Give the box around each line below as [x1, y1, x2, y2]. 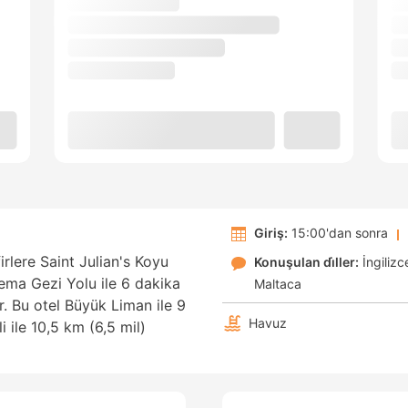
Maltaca [254, 276, 301, 292]
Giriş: [254, 225, 288, 241]
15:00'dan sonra [288, 225, 388, 241]
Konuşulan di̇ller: [254, 254, 359, 270]
